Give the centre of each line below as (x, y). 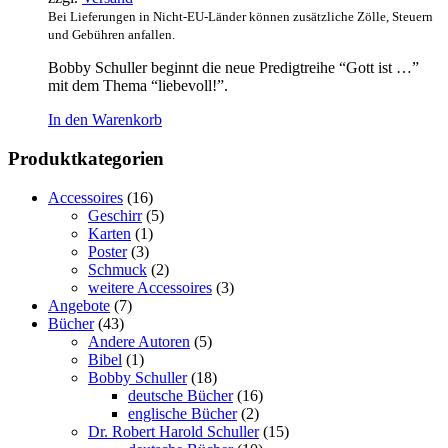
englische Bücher (182, 413)
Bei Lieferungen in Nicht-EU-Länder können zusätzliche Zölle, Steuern (240, 17)
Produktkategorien (86, 158)
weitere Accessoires (150, 287)
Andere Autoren (139, 341)
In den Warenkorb (105, 120)
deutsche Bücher (180, 395)
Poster (107, 251)
